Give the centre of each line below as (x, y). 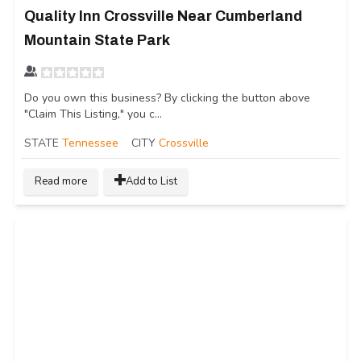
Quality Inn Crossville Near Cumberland (163, 17)
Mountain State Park (97, 41)
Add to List (151, 182)
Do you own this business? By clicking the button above (167, 98)
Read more (61, 182)
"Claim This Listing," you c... (93, 114)
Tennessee (90, 143)
